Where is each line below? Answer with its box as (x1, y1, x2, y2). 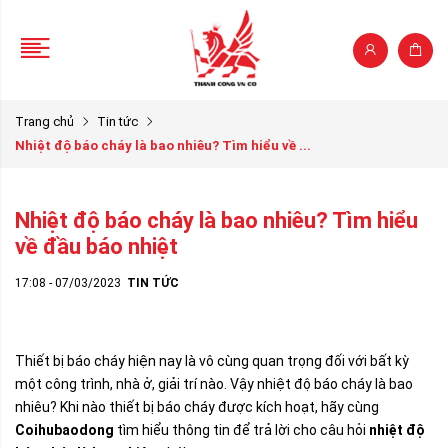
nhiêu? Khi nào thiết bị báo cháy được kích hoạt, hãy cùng (15, 399, 379, 415)
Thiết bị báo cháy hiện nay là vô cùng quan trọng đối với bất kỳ (15, 353, 409, 369)
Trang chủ (15, 114, 74, 129)
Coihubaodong (15, 422, 114, 438)
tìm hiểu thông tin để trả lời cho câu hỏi (114, 422, 369, 438)
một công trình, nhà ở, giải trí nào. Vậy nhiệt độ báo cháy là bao (15, 376, 413, 392)
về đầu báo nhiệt (15, 234, 178, 259)
